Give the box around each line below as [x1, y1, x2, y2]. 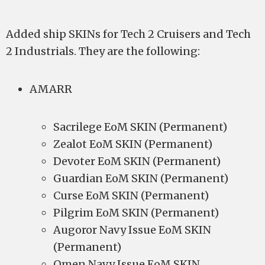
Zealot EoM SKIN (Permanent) [53, 137, 212, 151]
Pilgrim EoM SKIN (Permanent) [53, 206, 219, 219]
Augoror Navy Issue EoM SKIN [53, 223, 211, 237]
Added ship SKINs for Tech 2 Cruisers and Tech [6, 27, 251, 41]
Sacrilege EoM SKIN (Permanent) [53, 120, 227, 134]
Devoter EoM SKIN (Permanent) [53, 154, 221, 168]
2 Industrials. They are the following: [6, 44, 200, 58]
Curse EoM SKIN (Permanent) [53, 189, 209, 202]
